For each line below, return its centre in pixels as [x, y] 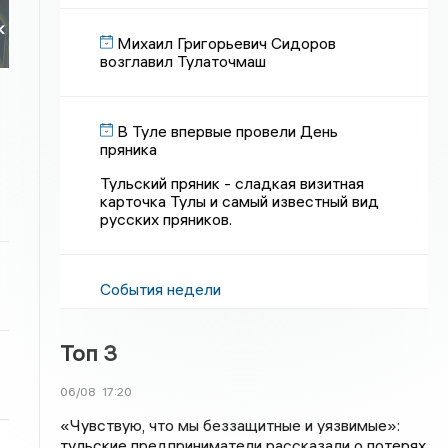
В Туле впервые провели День [228, 131]
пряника [129, 149]
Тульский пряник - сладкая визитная [232, 183]
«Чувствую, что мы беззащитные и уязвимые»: [230, 425]
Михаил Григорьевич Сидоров [227, 43]
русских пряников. [166, 219]
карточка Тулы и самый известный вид [240, 201]
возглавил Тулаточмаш [183, 61]
